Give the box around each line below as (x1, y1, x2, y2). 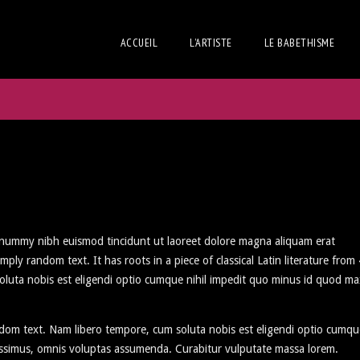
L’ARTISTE (190, 35, 232, 50)
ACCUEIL (120, 35, 157, 50)
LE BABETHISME (264, 35, 334, 50)
